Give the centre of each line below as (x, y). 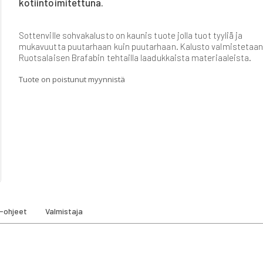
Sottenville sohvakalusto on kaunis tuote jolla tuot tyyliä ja (131, 35)
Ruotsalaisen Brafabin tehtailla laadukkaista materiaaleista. (135, 57)
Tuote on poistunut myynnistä (72, 79)
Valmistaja (64, 211)
